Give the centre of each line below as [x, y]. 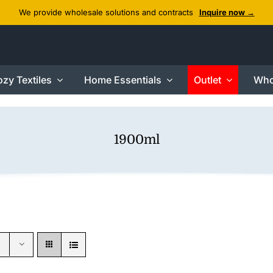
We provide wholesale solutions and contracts [106, 12]
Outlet [207, 80]
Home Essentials [122, 80]
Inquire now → [227, 12]
